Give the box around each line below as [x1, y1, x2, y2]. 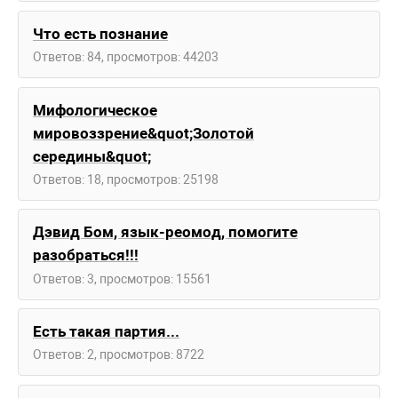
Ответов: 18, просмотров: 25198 [33, 171, 219, 187]
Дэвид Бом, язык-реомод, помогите [33, 223, 298, 242]
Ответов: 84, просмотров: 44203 [33, 49, 219, 64]
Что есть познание [33, 24, 168, 43]
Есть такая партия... [33, 322, 179, 341]
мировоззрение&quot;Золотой [33, 123, 254, 142]
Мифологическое [33, 100, 157, 119]
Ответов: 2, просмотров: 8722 [33, 347, 204, 362]
